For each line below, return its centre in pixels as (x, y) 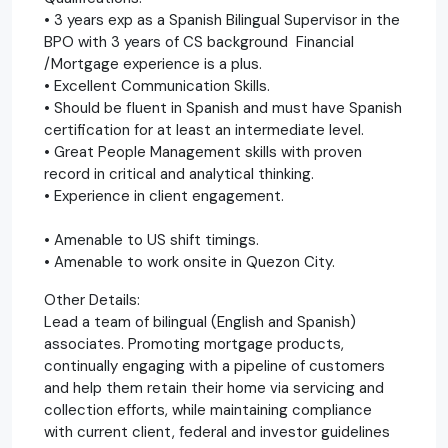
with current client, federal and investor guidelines (217, 431)
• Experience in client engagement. (222, 195)
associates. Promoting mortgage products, (194, 343)
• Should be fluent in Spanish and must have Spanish (223, 107)
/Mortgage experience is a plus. (153, 63)
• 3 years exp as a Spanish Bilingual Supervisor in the (222, 19)
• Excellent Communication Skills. (159, 85)
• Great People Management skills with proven (203, 151)
